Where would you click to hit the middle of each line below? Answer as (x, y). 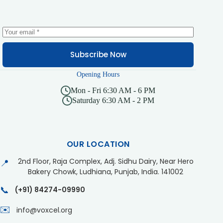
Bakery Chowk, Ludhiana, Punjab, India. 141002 (106, 172)
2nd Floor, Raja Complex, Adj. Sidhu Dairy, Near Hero (106, 162)
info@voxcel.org (44, 210)
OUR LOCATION (98, 144)
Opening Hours (98, 74)
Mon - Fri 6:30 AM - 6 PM (113, 91)
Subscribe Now (98, 55)
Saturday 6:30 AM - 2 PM (113, 101)
